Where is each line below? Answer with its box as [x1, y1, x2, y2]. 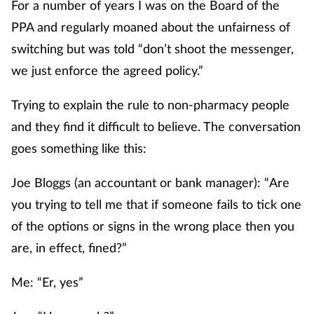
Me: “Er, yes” [11, 274, 83, 290]
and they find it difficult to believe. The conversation [11, 118, 301, 135]
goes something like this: [11, 140, 146, 156]
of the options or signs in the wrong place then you [11, 218, 294, 234]
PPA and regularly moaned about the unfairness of [11, 19, 290, 35]
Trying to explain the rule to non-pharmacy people [11, 97, 289, 113]
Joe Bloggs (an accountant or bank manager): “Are [11, 175, 289, 191]
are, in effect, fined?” [11, 240, 127, 256]
